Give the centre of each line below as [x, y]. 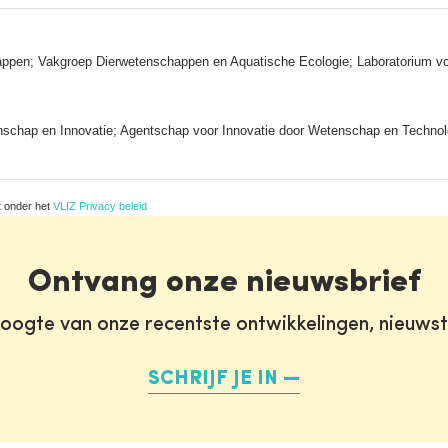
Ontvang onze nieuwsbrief [224, 282]
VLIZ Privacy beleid [100, 205]
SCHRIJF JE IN [213, 378]
